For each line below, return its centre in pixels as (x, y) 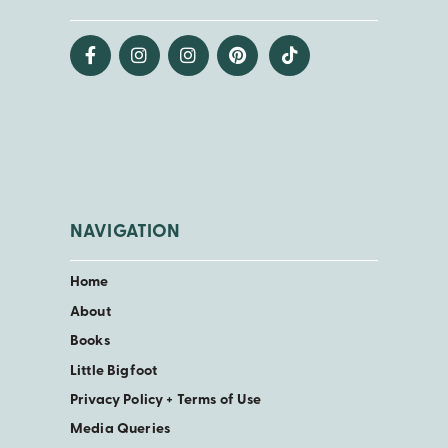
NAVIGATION (125, 232)
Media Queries (120, 430)
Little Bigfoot (114, 371)
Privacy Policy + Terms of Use (165, 400)
